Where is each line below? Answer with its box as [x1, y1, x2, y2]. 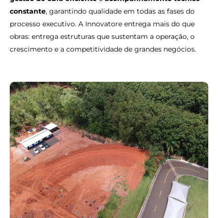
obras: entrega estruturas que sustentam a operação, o [10, 32, 195, 41]
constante [10, 6, 46, 16]
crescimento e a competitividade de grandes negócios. [10, 44, 196, 54]
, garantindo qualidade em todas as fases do [46, 6, 195, 16]
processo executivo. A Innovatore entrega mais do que [10, 19, 195, 28]
